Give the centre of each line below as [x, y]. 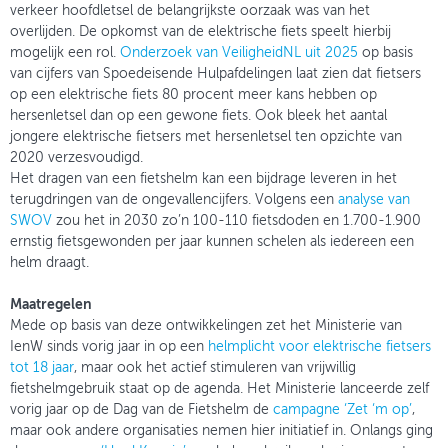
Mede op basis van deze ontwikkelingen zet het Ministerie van [206, 325]
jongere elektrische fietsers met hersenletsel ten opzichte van [206, 136]
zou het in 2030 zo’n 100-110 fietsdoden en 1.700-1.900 [236, 220]
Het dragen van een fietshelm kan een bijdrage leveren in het [203, 178]
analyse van [374, 199]
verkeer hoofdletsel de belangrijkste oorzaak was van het [190, 10]
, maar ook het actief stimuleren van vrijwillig [215, 367]
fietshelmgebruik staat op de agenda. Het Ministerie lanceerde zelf [219, 388]
